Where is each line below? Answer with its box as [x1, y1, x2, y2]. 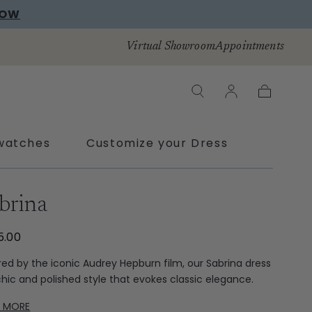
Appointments [214, 41, 284, 53]
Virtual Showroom [126, 41, 215, 53]
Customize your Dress [86, 134, 228, 151]
